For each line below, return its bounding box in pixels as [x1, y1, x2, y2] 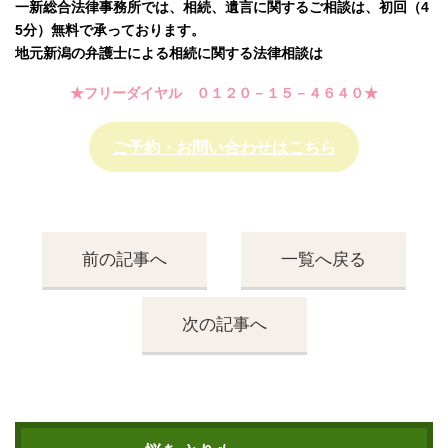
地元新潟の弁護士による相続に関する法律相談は [15, 45, 323, 62]
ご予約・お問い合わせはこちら [112, 138, 336, 156]
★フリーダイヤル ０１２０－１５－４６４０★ [70, 85, 378, 102]
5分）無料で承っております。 [15, 22, 205, 39]
